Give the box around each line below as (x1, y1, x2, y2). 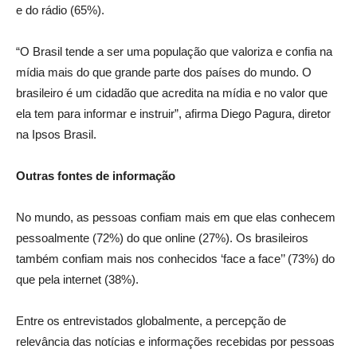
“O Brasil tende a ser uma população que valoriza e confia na (16, 45, 332, 59)
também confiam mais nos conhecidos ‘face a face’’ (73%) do (16, 252, 335, 266)
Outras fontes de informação (16, 169, 175, 183)
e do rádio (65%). (16, 3, 104, 18)
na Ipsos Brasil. (16, 127, 96, 142)
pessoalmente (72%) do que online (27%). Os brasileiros (16, 231, 308, 245)
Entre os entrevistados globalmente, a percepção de (16, 314, 286, 328)
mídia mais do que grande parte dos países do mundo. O (16, 65, 312, 80)
